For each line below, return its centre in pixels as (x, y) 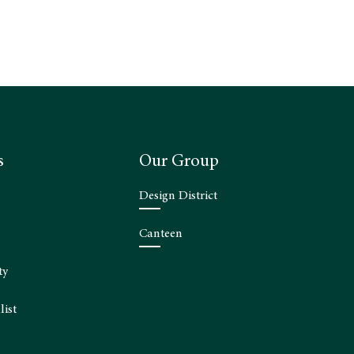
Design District (178, 196)
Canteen (161, 234)
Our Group (179, 162)
